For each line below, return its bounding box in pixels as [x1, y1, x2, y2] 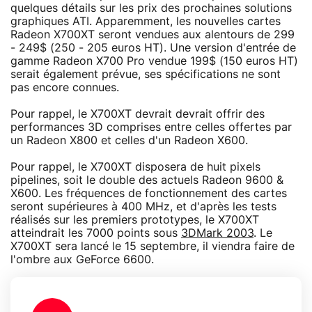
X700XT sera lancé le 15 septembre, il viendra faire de [10, 240, 295, 252]
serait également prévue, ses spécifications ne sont [10, 68, 281, 80]
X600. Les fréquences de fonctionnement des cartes [10, 187, 287, 199]
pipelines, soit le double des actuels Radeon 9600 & [10, 174, 283, 186]
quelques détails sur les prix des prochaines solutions [10, 2, 292, 14]
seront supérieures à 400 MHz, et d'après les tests [10, 201, 276, 212]
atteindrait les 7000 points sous [10, 227, 181, 239]
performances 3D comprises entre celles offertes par [10, 121, 292, 133]
